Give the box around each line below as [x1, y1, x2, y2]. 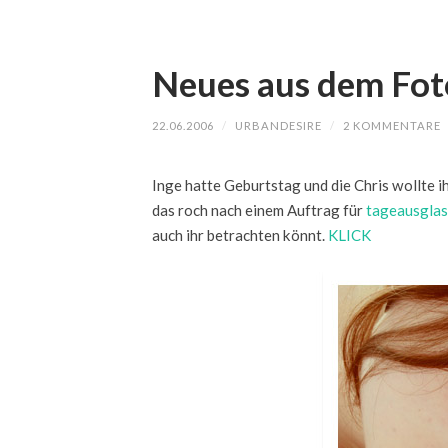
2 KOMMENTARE [343, 119, 441, 132]
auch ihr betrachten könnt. [152, 225, 328, 244]
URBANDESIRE [235, 119, 322, 132]
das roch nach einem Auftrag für [152, 200, 366, 219]
